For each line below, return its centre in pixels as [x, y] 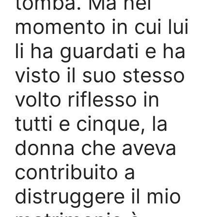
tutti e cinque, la [91, 123]
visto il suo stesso [100, 75]
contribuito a [75, 171]
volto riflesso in [87, 99]
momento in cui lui [102, 26]
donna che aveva [96, 147]
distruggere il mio [98, 196]
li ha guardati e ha [100, 50]
